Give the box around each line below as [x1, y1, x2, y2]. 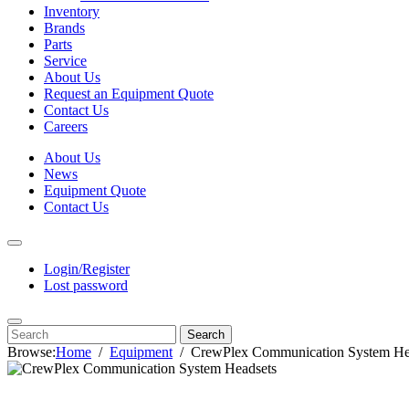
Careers [44, 119, 88, 134]
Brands [44, 20, 85, 36]
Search [187, 328, 225, 341]
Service [44, 53, 87, 68]
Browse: [7, 344, 56, 360]
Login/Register [44, 261, 130, 277]
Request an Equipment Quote [44, 86, 214, 101]
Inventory [44, 4, 100, 19]
